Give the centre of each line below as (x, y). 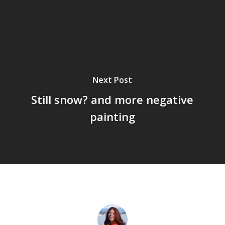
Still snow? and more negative (113, 100)
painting (112, 117)
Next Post (113, 80)
